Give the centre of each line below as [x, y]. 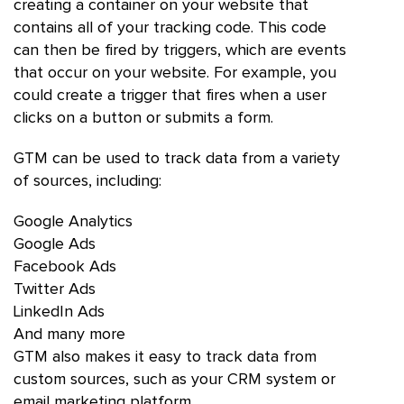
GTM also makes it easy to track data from [165, 357]
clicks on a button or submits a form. [143, 118]
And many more [69, 334]
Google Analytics [73, 221]
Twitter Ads [55, 289]
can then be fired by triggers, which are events [180, 50]
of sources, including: [87, 181]
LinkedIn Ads [59, 312]
